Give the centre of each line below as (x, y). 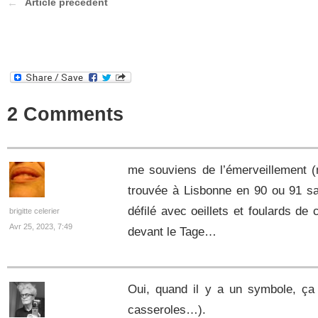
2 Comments (65, 114)
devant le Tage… (172, 231)
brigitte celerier (35, 210)
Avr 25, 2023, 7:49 (41, 227)
